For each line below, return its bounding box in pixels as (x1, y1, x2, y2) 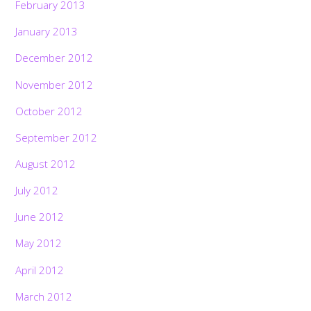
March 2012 (15, 289, 73, 303)
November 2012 (15, 77, 94, 92)
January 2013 (15, 24, 78, 39)
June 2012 (15, 210, 65, 224)
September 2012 (15, 130, 98, 144)
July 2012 (15, 183, 59, 198)
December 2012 (15, 51, 94, 65)
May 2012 (15, 236, 62, 251)
